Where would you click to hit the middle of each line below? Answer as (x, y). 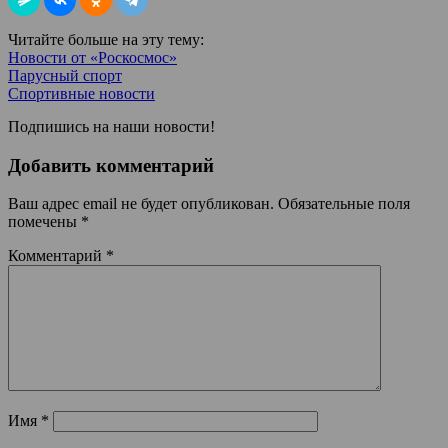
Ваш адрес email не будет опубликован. (141, 204)
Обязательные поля (344, 204)
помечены (44, 222)
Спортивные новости (81, 93)
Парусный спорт (65, 75)
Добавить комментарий (111, 165)
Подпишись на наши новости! (111, 126)
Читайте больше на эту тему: (106, 39)
